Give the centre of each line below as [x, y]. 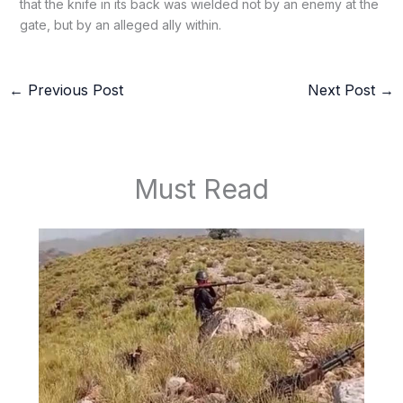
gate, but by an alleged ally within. [120, 25]
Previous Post [73, 90]
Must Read [201, 188]
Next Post [344, 90]
